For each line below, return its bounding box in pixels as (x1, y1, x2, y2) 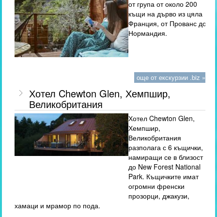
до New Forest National (128, 162, 201, 172)
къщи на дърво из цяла (128, 9, 203, 19)
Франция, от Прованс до (128, 18, 207, 29)
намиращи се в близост (128, 152, 203, 162)
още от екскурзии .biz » (136, 73, 205, 82)
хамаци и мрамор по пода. (15, 201, 101, 211)
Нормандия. (128, 28, 168, 38)
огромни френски (128, 181, 185, 191)
